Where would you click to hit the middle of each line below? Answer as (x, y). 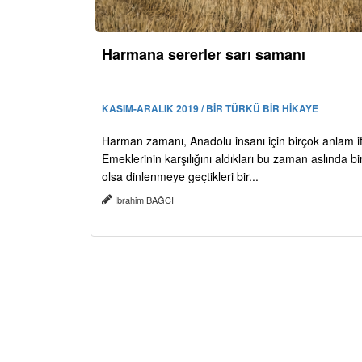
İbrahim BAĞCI (144, 199)
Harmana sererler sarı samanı (204, 54)
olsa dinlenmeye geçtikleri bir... (180, 176)
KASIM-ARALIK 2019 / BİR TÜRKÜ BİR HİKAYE (210, 108)
